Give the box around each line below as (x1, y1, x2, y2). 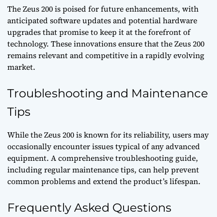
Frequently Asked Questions (7, 201, 171, 215)
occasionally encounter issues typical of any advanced (7, 141, 200, 152)
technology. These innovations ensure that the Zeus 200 (7, 38, 204, 49)
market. (7, 62, 35, 73)
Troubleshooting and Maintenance (7, 86, 208, 101)
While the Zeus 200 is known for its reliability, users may (7, 129, 209, 140)
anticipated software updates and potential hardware (7, 15, 197, 26)
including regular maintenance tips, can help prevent (7, 164, 199, 175)
